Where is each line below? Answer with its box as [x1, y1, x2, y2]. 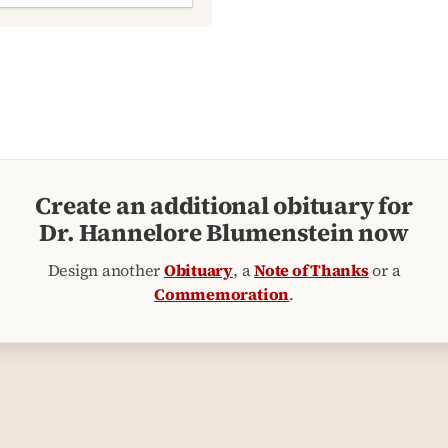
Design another [47, 259, 164, 282]
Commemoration [154, 283, 290, 306]
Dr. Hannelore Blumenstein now [39, 216, 409, 250]
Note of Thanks [254, 259, 369, 282]
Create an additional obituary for [35, 189, 413, 223]
